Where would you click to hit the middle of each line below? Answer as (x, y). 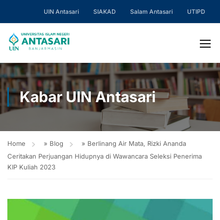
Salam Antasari (151, 12)
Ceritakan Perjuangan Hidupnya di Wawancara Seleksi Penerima (105, 156)
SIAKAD (105, 12)
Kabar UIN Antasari (88, 97)
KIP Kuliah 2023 (31, 167)
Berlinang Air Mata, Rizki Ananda (137, 143)
